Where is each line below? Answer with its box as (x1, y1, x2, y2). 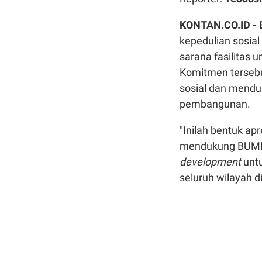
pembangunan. (180, 98, 250, 110)
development (180, 156, 243, 168)
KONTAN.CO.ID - (180, 19, 259, 31)
